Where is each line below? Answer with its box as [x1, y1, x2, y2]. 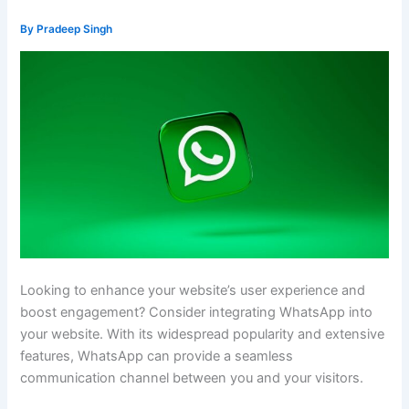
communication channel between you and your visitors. [20, 370, 364, 387]
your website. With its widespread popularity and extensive [20, 326, 385, 343]
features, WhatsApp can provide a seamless [20, 348, 294, 365]
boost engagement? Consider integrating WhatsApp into [20, 304, 373, 321]
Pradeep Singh [37, 23, 113, 37]
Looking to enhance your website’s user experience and [20, 282, 366, 299]
